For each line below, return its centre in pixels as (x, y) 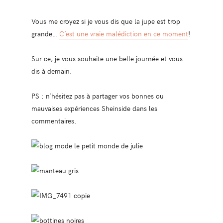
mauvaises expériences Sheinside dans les (94, 108)
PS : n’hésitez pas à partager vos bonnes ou (97, 95)
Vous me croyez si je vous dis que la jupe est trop (106, 21)
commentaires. (54, 120)
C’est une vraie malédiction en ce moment (123, 33)
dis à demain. (52, 70)
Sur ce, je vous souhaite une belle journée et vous (107, 58)
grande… (45, 33)
